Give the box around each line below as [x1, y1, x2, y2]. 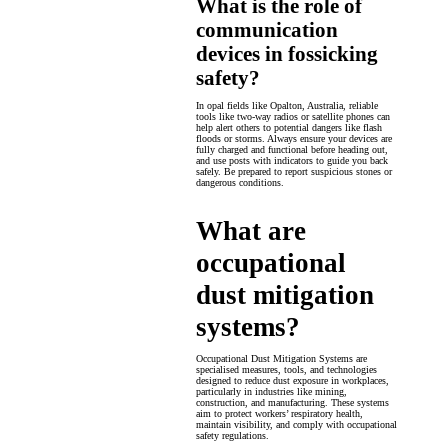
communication [196, 17, 338, 42]
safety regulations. [196, 429, 269, 441]
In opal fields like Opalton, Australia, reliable [196, 99, 378, 111]
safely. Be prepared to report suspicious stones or [196, 165, 392, 177]
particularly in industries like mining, [196, 385, 347, 397]
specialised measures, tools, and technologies [196, 363, 377, 375]
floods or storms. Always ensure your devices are [196, 132, 392, 144]
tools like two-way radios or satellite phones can [196, 110, 390, 122]
